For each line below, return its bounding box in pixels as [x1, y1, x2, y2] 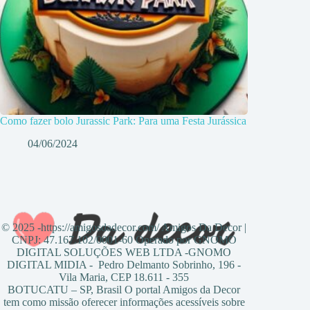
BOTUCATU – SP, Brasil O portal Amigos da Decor [8, 284, 241, 296]
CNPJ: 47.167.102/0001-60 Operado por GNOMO [11, 234, 237, 246]
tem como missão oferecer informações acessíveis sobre [3, 296, 245, 309]
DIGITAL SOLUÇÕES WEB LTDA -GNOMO [17, 246, 232, 259]
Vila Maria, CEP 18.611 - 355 [59, 271, 190, 284]
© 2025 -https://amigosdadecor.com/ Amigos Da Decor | [1, 221, 247, 234]
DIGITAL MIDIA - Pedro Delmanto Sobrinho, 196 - [7, 259, 241, 271]
